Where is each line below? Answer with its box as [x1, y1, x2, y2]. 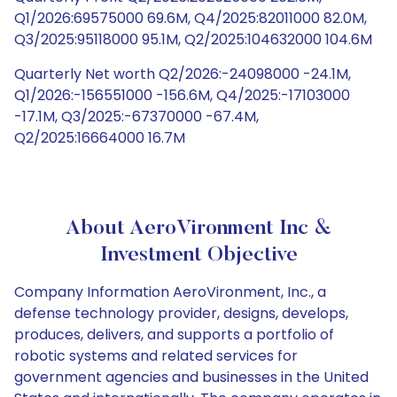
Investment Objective [99, 245, 298, 266]
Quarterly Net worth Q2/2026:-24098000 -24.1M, [14, 64, 351, 84]
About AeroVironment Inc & [66, 218, 331, 239]
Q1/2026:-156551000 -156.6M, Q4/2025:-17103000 [14, 85, 350, 105]
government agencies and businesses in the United [14, 367, 369, 387]
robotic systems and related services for [14, 346, 298, 366]
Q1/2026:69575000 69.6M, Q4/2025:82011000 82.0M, [14, 8, 367, 28]
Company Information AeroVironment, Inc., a [14, 282, 326, 302]
